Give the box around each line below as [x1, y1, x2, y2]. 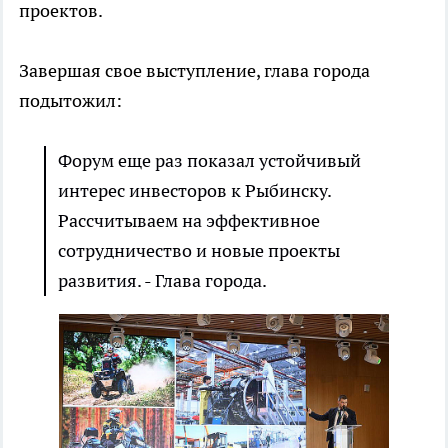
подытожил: [19, 89, 122, 113]
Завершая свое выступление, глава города [19, 59, 370, 83]
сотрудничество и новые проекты [58, 239, 340, 263]
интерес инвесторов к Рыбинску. [58, 179, 331, 203]
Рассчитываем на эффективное [58, 209, 320, 233]
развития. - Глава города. [58, 269, 267, 293]
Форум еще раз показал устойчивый [58, 149, 361, 173]
